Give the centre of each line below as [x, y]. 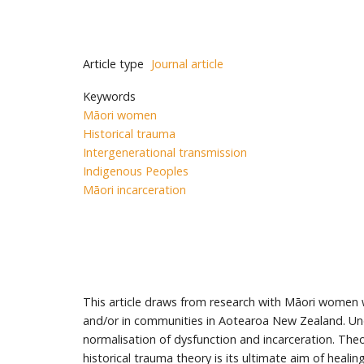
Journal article [187, 63]
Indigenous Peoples [136, 171]
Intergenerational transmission [165, 153]
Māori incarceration [134, 190]
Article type [113, 63]
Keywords [109, 97]
